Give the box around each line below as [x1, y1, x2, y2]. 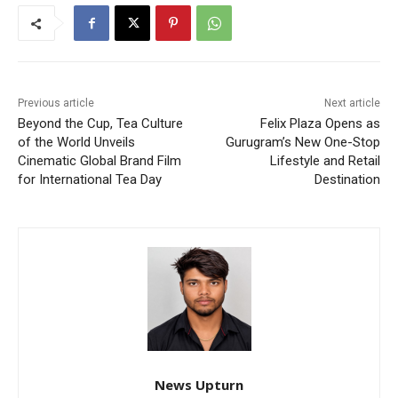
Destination [314, 171, 380, 188]
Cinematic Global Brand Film [18, 153, 181, 170]
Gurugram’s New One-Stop [225, 134, 380, 151]
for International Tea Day [18, 171, 162, 188]
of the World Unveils [18, 134, 135, 151]
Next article [323, 97, 380, 110]
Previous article [18, 97, 94, 110]
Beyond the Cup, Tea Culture [18, 115, 183, 132]
